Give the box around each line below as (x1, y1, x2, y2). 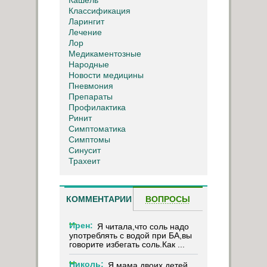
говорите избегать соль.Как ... (69, 240, 185, 250)
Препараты (69, 91, 113, 101)
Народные (69, 59, 109, 69)
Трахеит (69, 156, 100, 166)
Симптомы (69, 134, 110, 144)
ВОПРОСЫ (145, 194, 190, 204)
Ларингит (69, 16, 104, 26)
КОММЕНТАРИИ (66, 194, 132, 204)
